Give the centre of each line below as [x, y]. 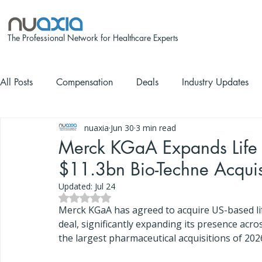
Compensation [85, 82]
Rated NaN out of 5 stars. [130, 197]
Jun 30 [122, 127]
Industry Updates [215, 82]
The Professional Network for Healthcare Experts [93, 38]
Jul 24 [105, 186]
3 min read [156, 127]
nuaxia [96, 127]
